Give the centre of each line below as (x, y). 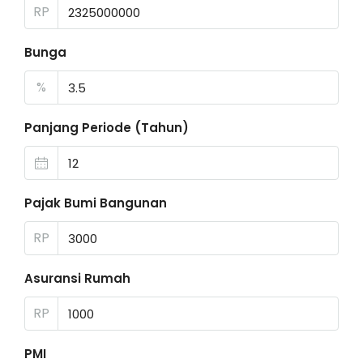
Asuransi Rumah (77, 278)
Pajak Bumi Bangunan (96, 203)
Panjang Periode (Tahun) (107, 128)
